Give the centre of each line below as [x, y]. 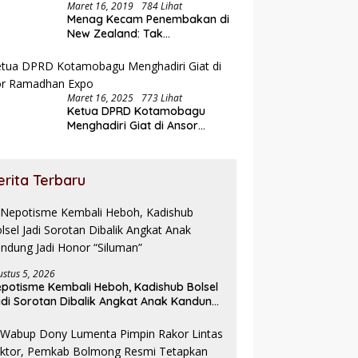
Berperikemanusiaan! [124, 48]
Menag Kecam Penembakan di [149, 20]
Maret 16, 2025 [101, 98]
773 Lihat [162, 98]
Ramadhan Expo [112, 140]
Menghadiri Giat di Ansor [133, 126]
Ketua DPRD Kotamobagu [137, 111]
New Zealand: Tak [115, 34]
